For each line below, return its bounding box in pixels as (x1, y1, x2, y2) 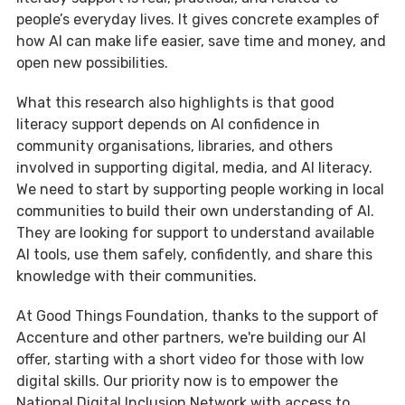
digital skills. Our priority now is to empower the (16, 372, 338, 391)
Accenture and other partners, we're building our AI (16, 329, 366, 347)
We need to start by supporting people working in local (16, 181, 384, 199)
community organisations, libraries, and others (16, 137, 333, 155)
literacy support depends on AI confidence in (16, 116, 320, 134)
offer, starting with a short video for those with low (16, 351, 364, 369)
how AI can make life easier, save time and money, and (16, 33, 386, 51)
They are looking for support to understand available (16, 224, 374, 242)
